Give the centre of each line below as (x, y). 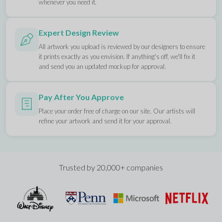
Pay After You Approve (82, 97)
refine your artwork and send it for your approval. (105, 121)
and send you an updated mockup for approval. (103, 66)
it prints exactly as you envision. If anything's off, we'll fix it (117, 56)
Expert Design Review (79, 32)
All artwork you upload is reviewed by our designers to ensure (122, 47)
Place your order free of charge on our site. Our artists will (117, 111)
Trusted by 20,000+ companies (111, 167)
